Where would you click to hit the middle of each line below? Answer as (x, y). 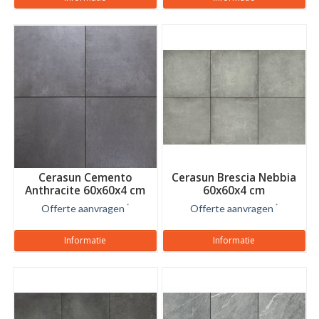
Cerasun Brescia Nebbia (234, 177)
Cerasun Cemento (85, 177)
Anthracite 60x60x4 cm (85, 190)
